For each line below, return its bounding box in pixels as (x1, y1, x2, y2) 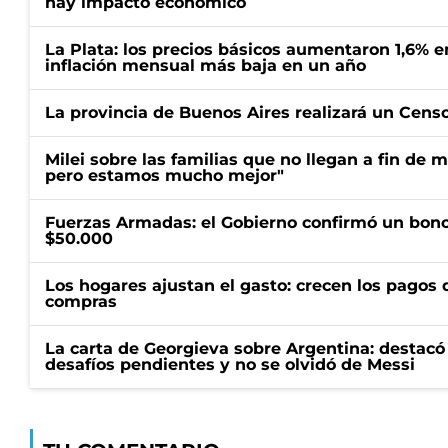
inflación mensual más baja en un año (45, 56, 366, 75)
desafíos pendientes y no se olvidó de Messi (45, 355, 415, 374)
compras (45, 292, 117, 311)
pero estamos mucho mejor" (45, 166, 284, 185)
